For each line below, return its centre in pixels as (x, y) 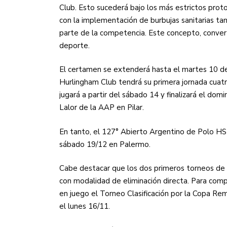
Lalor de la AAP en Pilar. (102, 108)
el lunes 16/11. (85, 206)
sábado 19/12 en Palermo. (105, 144)
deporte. (74, 45)
